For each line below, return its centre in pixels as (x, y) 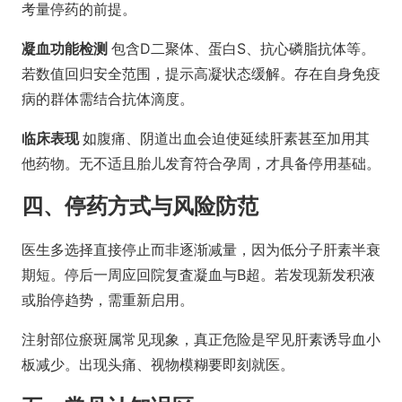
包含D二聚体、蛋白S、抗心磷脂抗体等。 (243, 49)
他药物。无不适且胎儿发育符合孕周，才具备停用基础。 (201, 164)
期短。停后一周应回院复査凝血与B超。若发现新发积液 (198, 275)
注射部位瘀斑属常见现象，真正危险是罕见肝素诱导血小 (201, 340)
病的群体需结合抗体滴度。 (108, 99)
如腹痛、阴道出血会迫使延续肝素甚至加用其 (226, 139)
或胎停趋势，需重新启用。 (108, 300)
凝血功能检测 (66, 49)
